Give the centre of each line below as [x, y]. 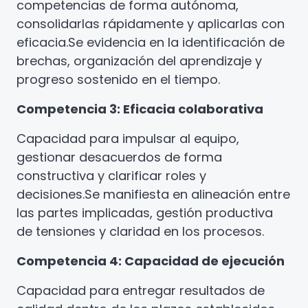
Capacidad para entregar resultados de [141, 290]
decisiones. [51, 194]
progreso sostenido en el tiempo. [118, 79]
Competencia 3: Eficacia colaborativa [140, 109]
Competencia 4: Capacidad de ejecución [151, 261]
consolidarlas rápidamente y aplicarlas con [151, 24]
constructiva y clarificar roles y [111, 176]
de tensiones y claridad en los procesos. [140, 231]
